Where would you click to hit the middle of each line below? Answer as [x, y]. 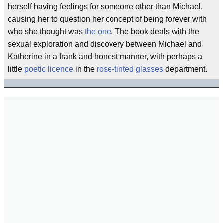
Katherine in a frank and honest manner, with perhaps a [105, 56]
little [16, 69]
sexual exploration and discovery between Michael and [105, 44]
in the [85, 69]
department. [185, 69]
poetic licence [49, 69]
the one [98, 32]
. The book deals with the [155, 32]
